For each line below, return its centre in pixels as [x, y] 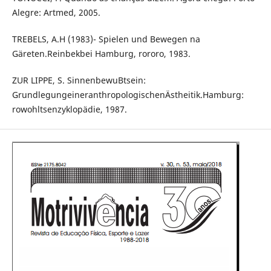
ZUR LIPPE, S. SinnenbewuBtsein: [79, 80]
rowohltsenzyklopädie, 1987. [69, 109]
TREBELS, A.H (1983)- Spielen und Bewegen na [106, 39]
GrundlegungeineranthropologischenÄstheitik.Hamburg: [128, 95]
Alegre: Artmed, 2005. [56, 13]
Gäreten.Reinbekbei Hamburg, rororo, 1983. [101, 54]
